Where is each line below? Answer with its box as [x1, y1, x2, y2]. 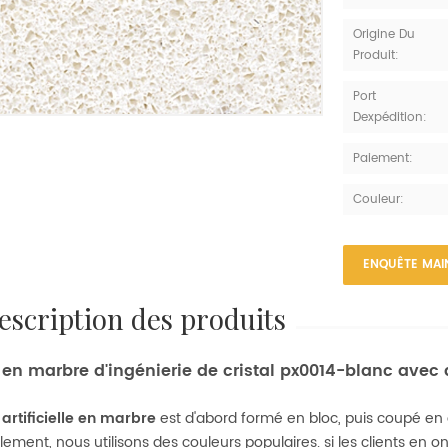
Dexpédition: [352, 108, 427, 127]
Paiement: [352, 149, 413, 168]
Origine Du [352, 25, 415, 44]
